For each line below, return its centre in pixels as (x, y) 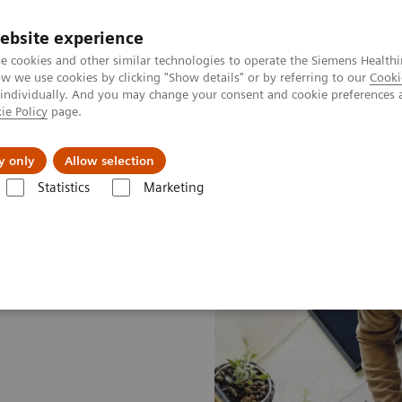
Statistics (63, 188)
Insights (247, 147)
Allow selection (109, 161)
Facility (84, 205)
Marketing (173, 188)
